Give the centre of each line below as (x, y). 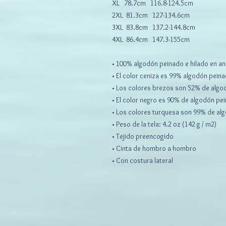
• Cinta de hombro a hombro (154, 149)
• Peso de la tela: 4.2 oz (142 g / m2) (164, 124)
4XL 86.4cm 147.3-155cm (151, 40)
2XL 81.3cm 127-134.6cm (151, 15)
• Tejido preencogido (143, 136)
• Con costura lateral (143, 161)
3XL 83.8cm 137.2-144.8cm (154, 27)
